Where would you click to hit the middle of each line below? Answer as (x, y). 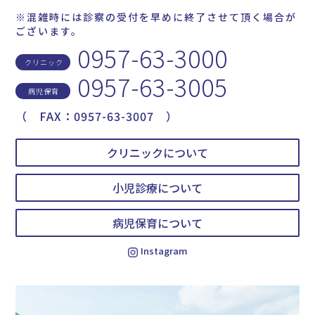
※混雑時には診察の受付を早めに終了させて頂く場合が (156, 17)
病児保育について (157, 223)
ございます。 (49, 31)
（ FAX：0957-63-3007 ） (97, 116)
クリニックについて (157, 153)
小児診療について (157, 188)
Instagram (164, 251)
